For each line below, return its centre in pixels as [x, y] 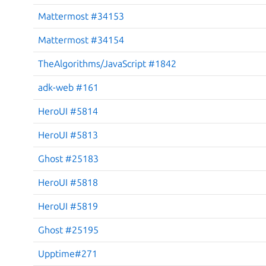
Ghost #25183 [68, 158]
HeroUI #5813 [68, 134]
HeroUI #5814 [68, 111]
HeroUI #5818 [68, 182]
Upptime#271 [68, 253]
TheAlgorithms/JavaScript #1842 [107, 63]
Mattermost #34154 [81, 39]
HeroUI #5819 [68, 206]
